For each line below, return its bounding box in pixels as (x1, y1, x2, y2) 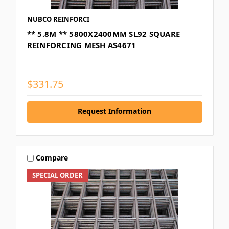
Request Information (78, 106, 151, 116)
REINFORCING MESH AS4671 (27, 39, 136, 50)
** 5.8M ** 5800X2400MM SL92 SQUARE (27, 28, 180, 39)
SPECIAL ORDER (32, 170, 83, 180)
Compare (36, 153, 68, 163)
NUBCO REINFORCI (27, 14, 89, 24)
